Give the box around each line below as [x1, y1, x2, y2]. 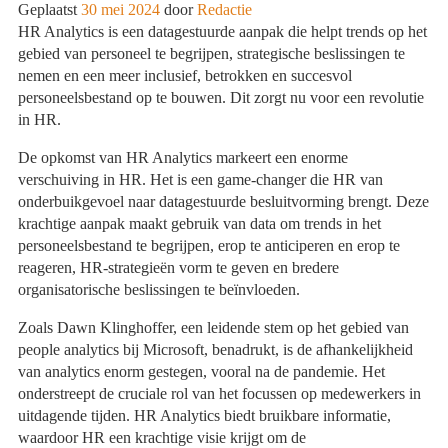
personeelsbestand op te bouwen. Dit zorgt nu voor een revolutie [18, 89, 425, 107]
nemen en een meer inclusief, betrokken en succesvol [18, 67, 353, 85]
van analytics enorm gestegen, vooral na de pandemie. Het [18, 363, 386, 381]
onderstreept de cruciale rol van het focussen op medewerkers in [18, 385, 422, 403]
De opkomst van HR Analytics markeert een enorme [18, 149, 349, 167]
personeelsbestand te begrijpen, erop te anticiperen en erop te [18, 237, 401, 255]
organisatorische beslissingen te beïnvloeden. [18, 281, 301, 299]
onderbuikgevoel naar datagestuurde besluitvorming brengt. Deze [18, 193, 430, 211]
